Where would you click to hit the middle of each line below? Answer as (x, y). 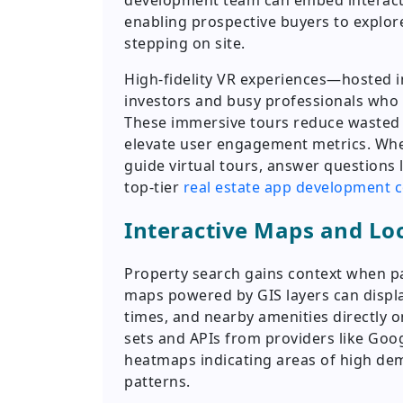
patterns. (157, 382)
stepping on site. (185, 44)
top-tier (154, 188)
